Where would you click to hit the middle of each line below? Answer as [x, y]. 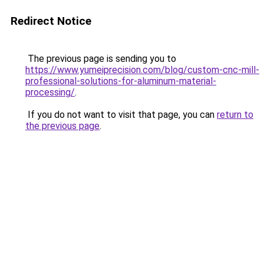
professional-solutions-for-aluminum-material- [121, 81]
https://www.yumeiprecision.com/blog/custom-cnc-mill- [142, 70]
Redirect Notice [51, 21]
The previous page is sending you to [101, 59]
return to [235, 115]
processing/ [50, 92]
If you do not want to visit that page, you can [121, 115]
